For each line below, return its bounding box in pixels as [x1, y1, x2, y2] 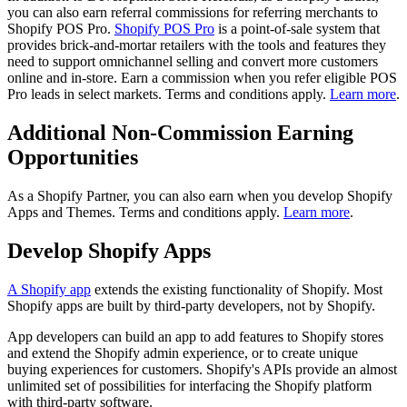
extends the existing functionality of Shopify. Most [91, 281, 382, 297]
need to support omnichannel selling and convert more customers [7, 53, 378, 69]
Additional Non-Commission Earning [7, 120, 353, 144]
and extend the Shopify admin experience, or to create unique [7, 344, 358, 361]
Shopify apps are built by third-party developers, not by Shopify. [7, 297, 375, 313]
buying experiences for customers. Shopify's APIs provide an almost [7, 361, 397, 377]
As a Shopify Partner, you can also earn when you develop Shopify [7, 187, 392, 203]
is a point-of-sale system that [214, 20, 380, 36]
